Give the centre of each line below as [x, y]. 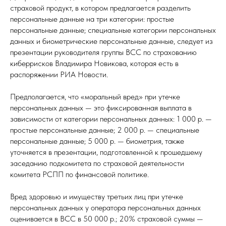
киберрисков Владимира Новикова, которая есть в [94, 63]
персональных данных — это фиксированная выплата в [101, 108]
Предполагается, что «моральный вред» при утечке [95, 97]
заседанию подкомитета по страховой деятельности [97, 163]
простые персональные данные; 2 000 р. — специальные [105, 130]
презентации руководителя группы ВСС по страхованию [103, 52]
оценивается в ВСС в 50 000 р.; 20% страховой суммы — [107, 219]
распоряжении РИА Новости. [59, 74]
